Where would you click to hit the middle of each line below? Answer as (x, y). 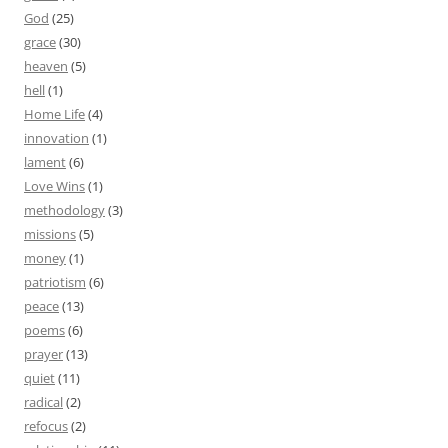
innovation (56, 137)
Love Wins (54, 185)
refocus (46, 425)
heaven (46, 65)
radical (43, 401)
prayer (43, 353)
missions (50, 233)
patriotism (55, 281)
